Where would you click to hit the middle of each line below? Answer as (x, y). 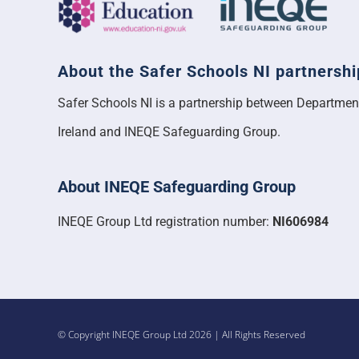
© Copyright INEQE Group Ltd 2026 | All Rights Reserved (181, 335)
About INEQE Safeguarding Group (176, 187)
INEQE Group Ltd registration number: (165, 222)
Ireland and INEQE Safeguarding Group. (169, 132)
